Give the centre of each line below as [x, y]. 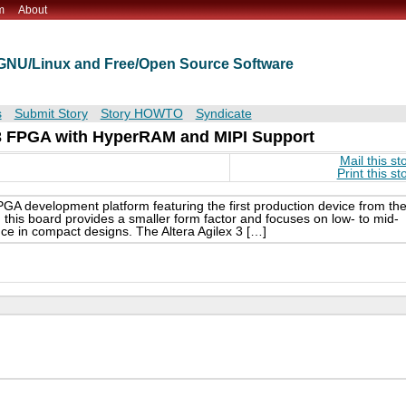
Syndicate [223, 114]
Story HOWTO [141, 114]
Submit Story [51, 114]
